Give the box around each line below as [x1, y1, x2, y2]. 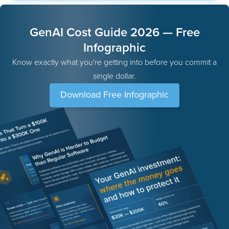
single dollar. [93, 71, 136, 81]
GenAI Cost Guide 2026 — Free [29, 25, 200, 40]
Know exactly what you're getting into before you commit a [12, 57, 217, 67]
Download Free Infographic [60, 89, 169, 100]
